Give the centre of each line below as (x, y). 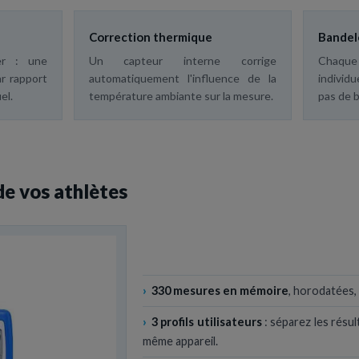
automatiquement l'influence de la (182, 78)
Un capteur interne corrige (182, 60)
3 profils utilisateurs (207, 321)
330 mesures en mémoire (220, 290)
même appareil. (180, 341)
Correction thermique (150, 36)
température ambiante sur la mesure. (181, 95)
